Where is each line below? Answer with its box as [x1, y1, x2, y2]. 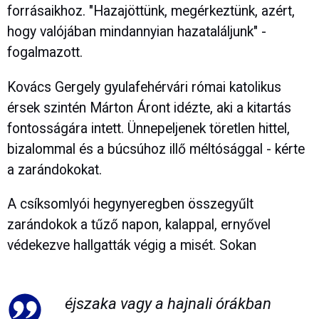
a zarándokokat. [7, 161, 102, 178]
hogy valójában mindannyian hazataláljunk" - [7, 23, 266, 41]
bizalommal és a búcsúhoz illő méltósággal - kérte [7, 140, 305, 157]
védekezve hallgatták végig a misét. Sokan [7, 237, 256, 254]
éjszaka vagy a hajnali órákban [64, 293, 271, 313]
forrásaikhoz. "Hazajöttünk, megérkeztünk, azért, [7, 3, 295, 20]
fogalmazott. [7, 44, 83, 61]
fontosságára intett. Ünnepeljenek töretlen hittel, [7, 120, 290, 137]
